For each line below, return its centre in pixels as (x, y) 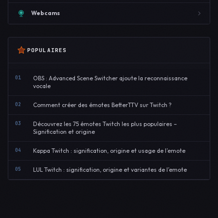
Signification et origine (64, 131)
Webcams (45, 13)
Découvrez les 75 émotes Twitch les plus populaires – (105, 124)
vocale (42, 86)
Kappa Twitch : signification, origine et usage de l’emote (109, 150)
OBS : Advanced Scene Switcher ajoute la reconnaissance (110, 78)
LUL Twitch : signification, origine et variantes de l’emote (110, 169)
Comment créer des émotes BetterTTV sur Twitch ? (102, 105)
